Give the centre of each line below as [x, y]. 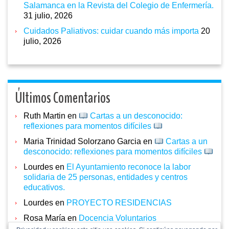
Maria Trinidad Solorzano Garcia [82, 142]
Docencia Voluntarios [118, 218]
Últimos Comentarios [63, 98]
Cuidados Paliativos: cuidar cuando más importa [111, 31]
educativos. [44, 188]
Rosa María [44, 218]
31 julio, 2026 [48, 16]
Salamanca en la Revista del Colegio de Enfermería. [119, 6]
